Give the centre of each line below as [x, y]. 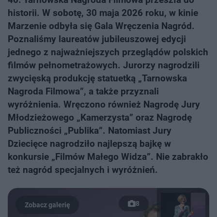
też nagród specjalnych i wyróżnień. [83, 170]
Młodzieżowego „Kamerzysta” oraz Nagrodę [100, 117]
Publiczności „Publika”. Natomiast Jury [90, 131]
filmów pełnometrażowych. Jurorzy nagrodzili [104, 65]
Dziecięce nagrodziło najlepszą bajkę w [89, 144]
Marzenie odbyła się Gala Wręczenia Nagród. [101, 26]
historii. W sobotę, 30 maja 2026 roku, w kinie [103, 13]
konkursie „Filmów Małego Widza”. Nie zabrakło [108, 157]
